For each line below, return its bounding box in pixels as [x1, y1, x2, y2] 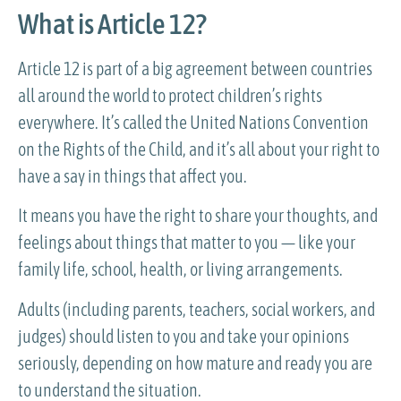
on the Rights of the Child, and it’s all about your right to [18, 138, 380, 159]
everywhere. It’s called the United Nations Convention [18, 111, 369, 132]
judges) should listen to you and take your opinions [18, 325, 349, 346]
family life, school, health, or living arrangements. [18, 259, 343, 280]
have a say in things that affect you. [18, 165, 250, 186]
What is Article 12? [18, 6, 207, 40]
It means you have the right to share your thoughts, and [18, 205, 378, 226]
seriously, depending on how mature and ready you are [18, 352, 372, 373]
